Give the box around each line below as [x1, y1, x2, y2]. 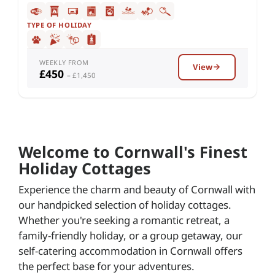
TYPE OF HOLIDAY [27, 20, 92, 29]
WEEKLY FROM [39, 57, 89, 67]
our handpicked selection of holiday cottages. [18, 197, 231, 212]
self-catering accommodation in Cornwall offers [18, 243, 242, 258]
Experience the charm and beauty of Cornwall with [18, 182, 255, 196]
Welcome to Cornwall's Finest [18, 141, 247, 162]
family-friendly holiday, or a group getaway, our [18, 228, 242, 242]
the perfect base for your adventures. [18, 258, 195, 273]
